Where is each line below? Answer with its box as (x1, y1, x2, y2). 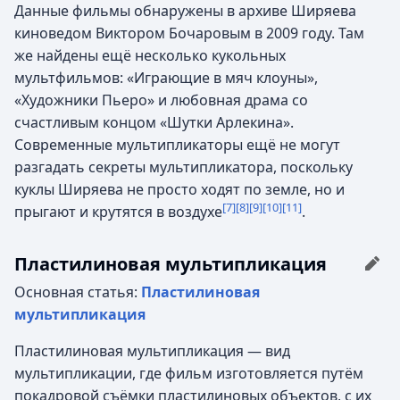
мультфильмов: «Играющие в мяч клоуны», (14, 68, 318, 87)
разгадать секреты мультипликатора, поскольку (14, 157, 353, 177)
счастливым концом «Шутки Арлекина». (14, 112, 294, 132)
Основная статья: (14, 282, 141, 302)
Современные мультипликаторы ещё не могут (14, 135, 340, 154)
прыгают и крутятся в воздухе (14, 202, 222, 221)
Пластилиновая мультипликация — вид (14, 341, 290, 361)
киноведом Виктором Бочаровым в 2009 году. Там (14, 23, 364, 43)
